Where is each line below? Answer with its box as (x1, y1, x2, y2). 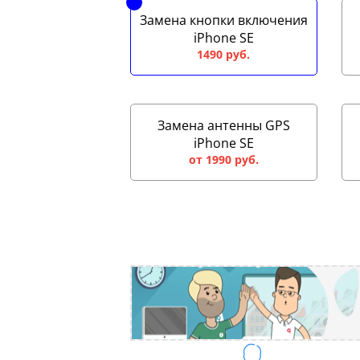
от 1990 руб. (188, 152, 259, 167)
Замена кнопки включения (139, 11, 308, 29)
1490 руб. (197, 47, 251, 62)
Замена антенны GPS (157, 117, 290, 134)
